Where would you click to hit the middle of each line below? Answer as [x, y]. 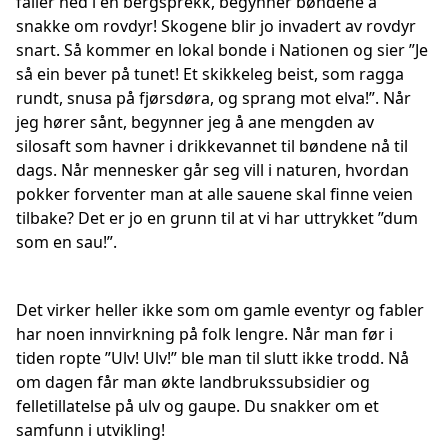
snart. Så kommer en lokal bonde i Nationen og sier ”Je [222, 50]
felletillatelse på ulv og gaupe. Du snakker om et [197, 406]
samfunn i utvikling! [90, 430]
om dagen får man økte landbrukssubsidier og [193, 382]
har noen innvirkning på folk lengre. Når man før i [204, 334]
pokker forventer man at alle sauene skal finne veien [214, 194]
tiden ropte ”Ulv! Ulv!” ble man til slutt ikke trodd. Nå [212, 358]
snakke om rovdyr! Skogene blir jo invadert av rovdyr [216, 26]
